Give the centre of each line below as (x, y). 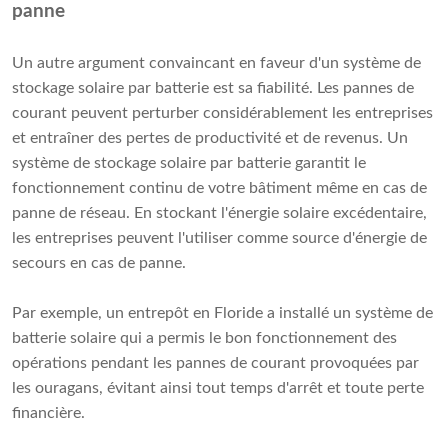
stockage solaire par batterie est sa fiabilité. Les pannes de (213, 88)
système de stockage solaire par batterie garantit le (189, 163)
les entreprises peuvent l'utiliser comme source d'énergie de (219, 238)
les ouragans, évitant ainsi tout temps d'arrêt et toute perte (218, 388)
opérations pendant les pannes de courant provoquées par (215, 363)
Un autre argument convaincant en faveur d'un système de (216, 63)
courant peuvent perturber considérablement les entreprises (222, 113)
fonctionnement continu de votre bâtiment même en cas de (219, 188)
